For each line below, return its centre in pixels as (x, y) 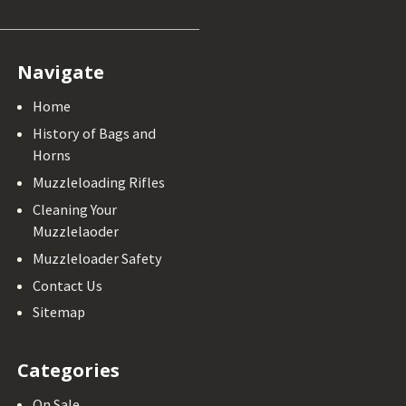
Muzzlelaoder (76, 231)
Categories (69, 371)
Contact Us (68, 285)
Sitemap (59, 312)
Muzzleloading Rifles (99, 182)
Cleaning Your (75, 209)
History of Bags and (95, 133)
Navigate (61, 72)
